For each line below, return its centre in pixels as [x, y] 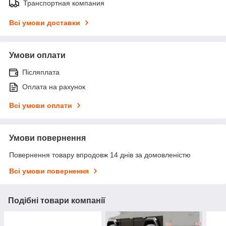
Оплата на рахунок [54, 87]
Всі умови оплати [41, 105]
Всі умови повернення [49, 171]
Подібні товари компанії [57, 200]
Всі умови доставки [45, 22]
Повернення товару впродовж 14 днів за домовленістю [100, 155]
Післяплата [41, 72]
